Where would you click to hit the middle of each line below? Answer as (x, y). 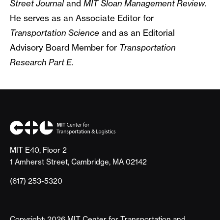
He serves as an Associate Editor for (82, 18)
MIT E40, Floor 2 (38, 150)
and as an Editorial (137, 33)
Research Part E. (42, 62)
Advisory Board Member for (65, 48)
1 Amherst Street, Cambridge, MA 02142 (78, 162)
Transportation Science (55, 33)
